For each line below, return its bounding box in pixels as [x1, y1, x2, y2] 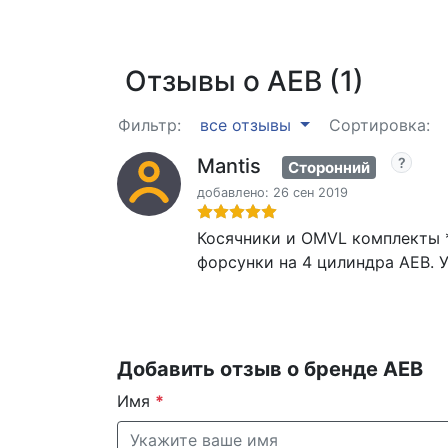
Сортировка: [328, 115, 430, 135]
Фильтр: [118, 115, 181, 135]
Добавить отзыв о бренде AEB [117, 356, 423, 381]
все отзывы [200, 115, 296, 135]
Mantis [197, 154, 261, 178]
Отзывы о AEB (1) [125, 64, 364, 98]
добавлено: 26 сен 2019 [197, 184, 348, 200]
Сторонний [288, 158, 370, 177]
